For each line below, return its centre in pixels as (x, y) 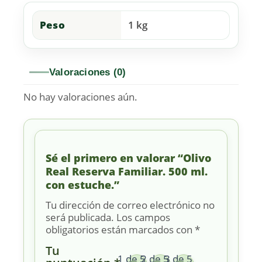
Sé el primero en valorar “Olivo (128, 158)
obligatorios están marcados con (120, 229)
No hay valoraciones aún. (80, 97)
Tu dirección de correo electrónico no (130, 205)
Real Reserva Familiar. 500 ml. (127, 171)
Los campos (143, 217)
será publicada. (80, 217)
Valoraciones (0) (88, 73)
